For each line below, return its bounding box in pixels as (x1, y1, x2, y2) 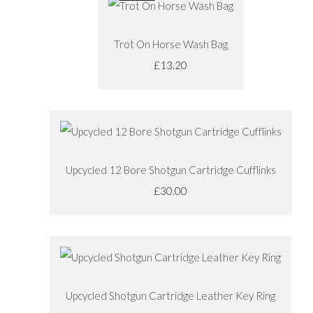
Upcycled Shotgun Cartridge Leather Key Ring (66, 289, 275, 302)
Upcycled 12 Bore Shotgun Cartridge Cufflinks (65, 163, 276, 176)
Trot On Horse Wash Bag (113, 37, 228, 50)
